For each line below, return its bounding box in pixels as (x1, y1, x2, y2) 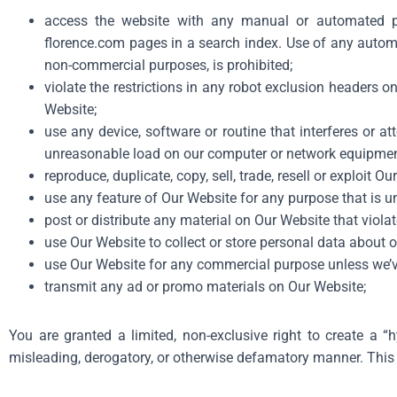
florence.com (44, 35, 125, 51)
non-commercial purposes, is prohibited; (44, 57, 292, 74)
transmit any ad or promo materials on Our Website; (44, 278, 366, 295)
